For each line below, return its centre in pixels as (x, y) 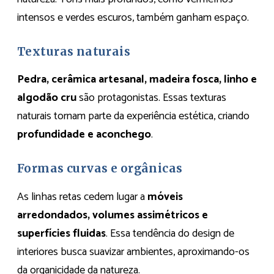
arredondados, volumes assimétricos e (113, 215)
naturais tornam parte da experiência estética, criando (133, 117)
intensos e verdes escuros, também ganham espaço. (133, 17)
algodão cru (47, 98)
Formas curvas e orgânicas (100, 169)
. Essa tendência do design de (170, 233)
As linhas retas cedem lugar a (82, 197)
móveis (165, 197)
